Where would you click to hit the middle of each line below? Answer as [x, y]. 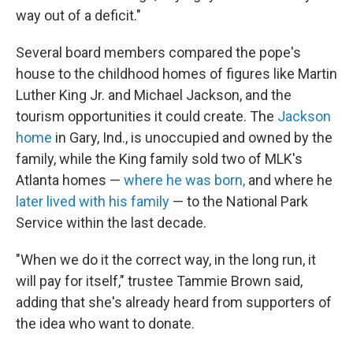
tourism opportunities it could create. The [147, 116]
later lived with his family [93, 201]
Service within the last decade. [111, 223]
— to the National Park [239, 201]
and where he [289, 180]
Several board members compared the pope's [158, 52]
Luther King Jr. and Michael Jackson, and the [154, 95]
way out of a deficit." [78, 15]
